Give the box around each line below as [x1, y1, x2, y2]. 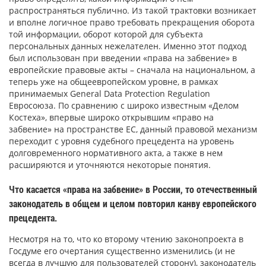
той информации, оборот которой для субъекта [9, 28, 203, 40]
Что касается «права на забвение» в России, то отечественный [9, 182, 257, 195]
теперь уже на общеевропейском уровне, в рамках [9, 75, 218, 87]
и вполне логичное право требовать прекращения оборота [9, 16, 255, 28]
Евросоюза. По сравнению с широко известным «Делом [9, 99, 239, 111]
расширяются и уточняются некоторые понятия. [9, 159, 211, 170]
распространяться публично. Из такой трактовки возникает [9, 4, 256, 16]
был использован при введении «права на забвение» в [9, 52, 237, 64]
